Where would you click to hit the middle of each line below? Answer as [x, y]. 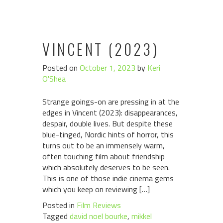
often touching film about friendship [104, 156]
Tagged [56, 216]
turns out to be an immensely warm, [104, 145]
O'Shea [54, 79]
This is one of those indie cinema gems [108, 178]
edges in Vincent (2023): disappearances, [110, 112]
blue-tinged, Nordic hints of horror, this [108, 134]
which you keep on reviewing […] [96, 189]
